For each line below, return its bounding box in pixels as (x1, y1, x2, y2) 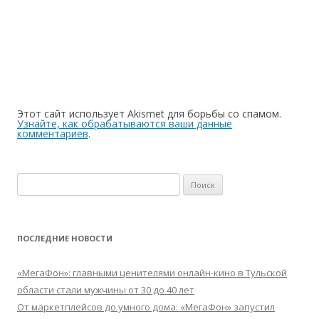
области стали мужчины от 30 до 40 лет (17, 283, 194, 296)
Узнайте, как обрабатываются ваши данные (17, 117, 232, 130)
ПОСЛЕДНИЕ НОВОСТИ (17, 233, 113, 244)
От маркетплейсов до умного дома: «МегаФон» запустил (17, 300, 275, 313)
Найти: (16, 174, 47, 187)
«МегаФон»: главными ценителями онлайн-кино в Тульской (17, 266, 287, 279)
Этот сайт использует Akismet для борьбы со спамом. (17, 107, 281, 120)
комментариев (17, 127, 88, 140)
